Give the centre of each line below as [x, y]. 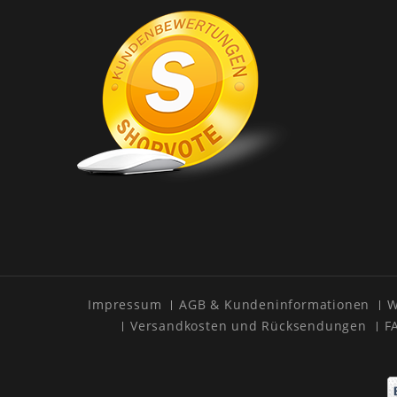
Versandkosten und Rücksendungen [248, 326]
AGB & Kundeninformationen [275, 305]
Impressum [125, 305]
